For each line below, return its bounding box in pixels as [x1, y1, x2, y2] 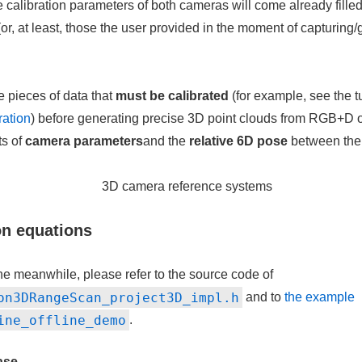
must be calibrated [115, 89, 229, 103]
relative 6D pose [188, 134, 288, 148]
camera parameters [24, 134, 143, 148]
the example [284, 290, 355, 304]
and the [142, 134, 189, 148]
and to [242, 290, 284, 304]
